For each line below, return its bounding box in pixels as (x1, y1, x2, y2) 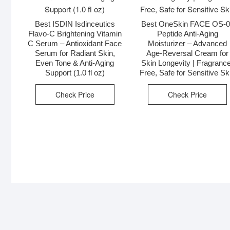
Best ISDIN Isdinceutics (34, 20, 115, 29)
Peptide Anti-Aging (157, 29, 218, 39)
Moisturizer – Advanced (148, 39, 227, 48)
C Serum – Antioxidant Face (28, 39, 122, 48)
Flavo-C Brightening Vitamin (28, 29, 122, 39)
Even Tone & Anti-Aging (35, 59, 114, 68)
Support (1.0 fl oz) (45, 68, 105, 78)
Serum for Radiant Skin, (34, 49, 115, 58)
